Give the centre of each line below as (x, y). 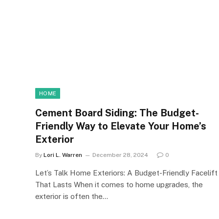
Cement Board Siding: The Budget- (117, 113)
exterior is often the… (72, 196)
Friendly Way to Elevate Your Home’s (121, 126)
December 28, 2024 (120, 155)
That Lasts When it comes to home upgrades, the (119, 184)
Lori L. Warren (63, 155)
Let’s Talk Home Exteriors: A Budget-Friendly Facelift (126, 173)
